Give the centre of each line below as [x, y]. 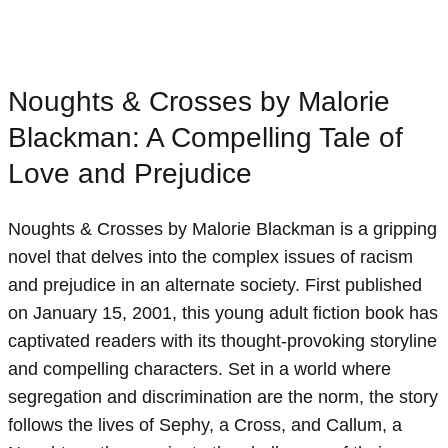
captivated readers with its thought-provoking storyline [222, 341]
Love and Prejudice [130, 174]
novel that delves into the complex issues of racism [210, 257]
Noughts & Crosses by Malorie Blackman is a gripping [222, 229]
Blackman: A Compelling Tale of [205, 138]
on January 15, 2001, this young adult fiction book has [223, 313]
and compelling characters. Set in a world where [199, 369]
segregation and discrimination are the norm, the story [223, 397]
